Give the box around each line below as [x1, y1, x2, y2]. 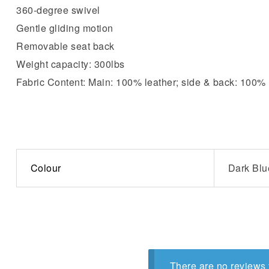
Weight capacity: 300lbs [16, 56, 125, 71]
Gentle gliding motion [16, 20, 113, 35]
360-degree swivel [16, 2, 100, 17]
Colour [30, 160, 61, 175]
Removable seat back [16, 38, 115, 53]
